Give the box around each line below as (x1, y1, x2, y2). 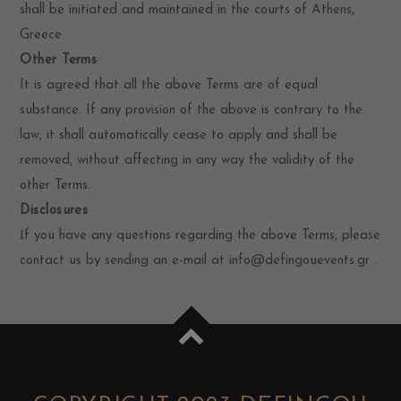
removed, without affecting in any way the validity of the (20, 154, 355, 167)
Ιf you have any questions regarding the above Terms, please (20, 229, 381, 243)
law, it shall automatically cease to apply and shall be (20, 129, 338, 142)
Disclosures (20, 204, 89, 218)
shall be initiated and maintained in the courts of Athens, (20, 4, 355, 17)
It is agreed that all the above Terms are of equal (20, 79, 319, 92)
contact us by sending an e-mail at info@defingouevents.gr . (20, 254, 378, 268)
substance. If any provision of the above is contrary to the (20, 104, 363, 117)
